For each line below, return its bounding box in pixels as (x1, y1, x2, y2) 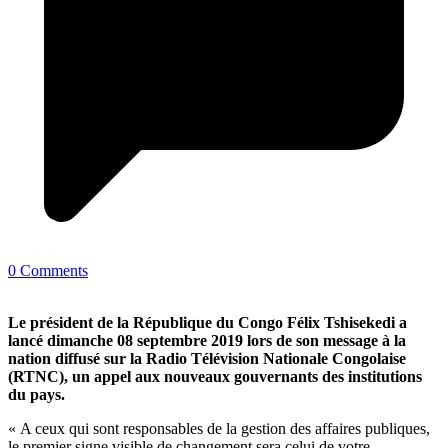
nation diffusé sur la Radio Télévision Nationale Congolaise (8, 350, 406, 368)
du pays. (8, 386, 65, 404)
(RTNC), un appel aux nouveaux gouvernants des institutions (8, 368, 422, 386)
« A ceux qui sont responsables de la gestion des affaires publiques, (8, 420, 430, 438)
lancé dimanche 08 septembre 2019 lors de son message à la (8, 332, 406, 350)
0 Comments (8, 262, 88, 280)
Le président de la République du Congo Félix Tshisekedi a (8, 314, 407, 332)
